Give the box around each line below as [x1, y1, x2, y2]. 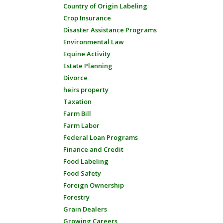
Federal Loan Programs [63, 133, 138, 142]
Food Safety [63, 169, 101, 178]
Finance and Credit [63, 145, 123, 154]
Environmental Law [63, 37, 124, 46]
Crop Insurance [63, 13, 111, 22]
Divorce [63, 73, 88, 82]
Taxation [63, 97, 92, 106]
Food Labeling [63, 157, 109, 166]
